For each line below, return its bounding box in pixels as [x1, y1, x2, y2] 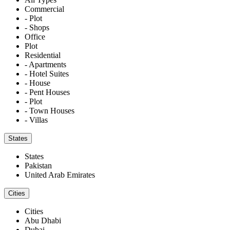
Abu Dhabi [25, 216, 61, 225]
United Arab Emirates [25, 170, 95, 179]
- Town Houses [25, 106, 74, 115]
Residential [25, 50, 61, 60]
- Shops [25, 23, 49, 32]
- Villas [25, 115, 48, 124]
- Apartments [25, 60, 66, 69]
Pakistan [25, 161, 52, 170]
